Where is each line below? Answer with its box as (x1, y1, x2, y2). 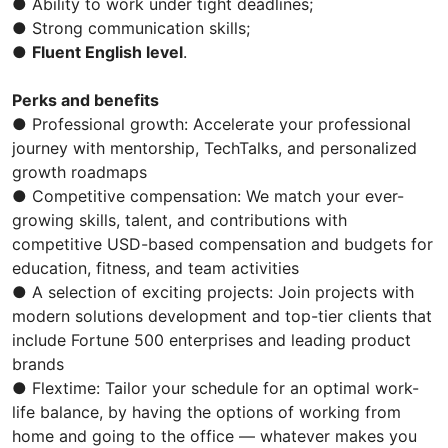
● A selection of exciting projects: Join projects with (12, 282, 414, 303)
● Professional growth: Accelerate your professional (12, 114, 411, 135)
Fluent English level (32, 42, 183, 63)
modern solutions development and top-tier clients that (12, 306, 432, 327)
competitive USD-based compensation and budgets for (12, 234, 433, 255)
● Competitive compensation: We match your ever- (12, 186, 404, 207)
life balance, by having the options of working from (12, 402, 401, 423)
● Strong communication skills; (12, 18, 250, 39)
